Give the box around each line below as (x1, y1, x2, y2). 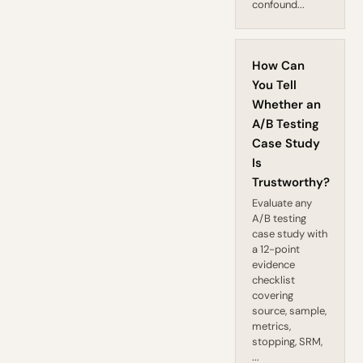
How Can (252, 58, 305, 74)
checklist (252, 273, 296, 287)
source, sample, (252, 304, 327, 318)
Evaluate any (252, 196, 313, 210)
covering (252, 288, 294, 302)
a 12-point (252, 242, 301, 256)
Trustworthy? (252, 174, 331, 190)
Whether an (252, 96, 322, 113)
